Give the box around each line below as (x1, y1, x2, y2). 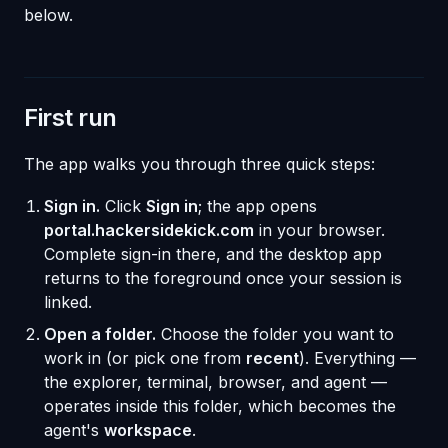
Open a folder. (44, 324, 156, 344)
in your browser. (254, 220, 385, 240)
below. (24, 5, 73, 25)
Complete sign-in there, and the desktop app (44, 244, 382, 264)
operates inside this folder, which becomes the (44, 396, 396, 416)
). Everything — (299, 348, 416, 368)
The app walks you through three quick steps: (24, 154, 375, 174)
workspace (104, 420, 192, 440)
